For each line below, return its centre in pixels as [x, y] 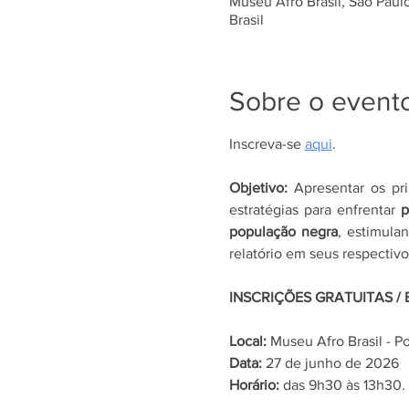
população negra [283, 231]
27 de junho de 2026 [332, 363]
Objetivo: [258, 188]
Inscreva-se [267, 144]
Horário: [254, 385]
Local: [249, 341]
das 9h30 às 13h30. [342, 385]
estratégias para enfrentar [315, 210]
